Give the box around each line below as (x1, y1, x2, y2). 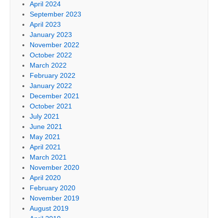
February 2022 (30, 72, 75, 80)
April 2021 (30, 143, 61, 151)
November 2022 (30, 41, 79, 49)
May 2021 (30, 133, 60, 141)
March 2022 (30, 61, 67, 70)
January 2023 (30, 31, 72, 39)
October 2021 (30, 102, 72, 110)
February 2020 (30, 184, 75, 192)
